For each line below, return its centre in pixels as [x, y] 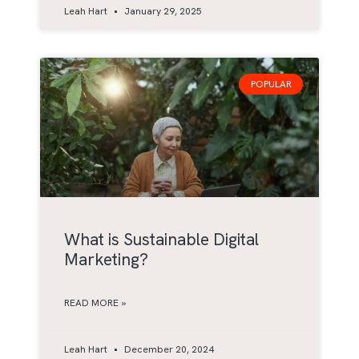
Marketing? [106, 260]
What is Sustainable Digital [161, 240]
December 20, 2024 [168, 350]
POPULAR [271, 85]
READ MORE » [95, 303]
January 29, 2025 [162, 12]
